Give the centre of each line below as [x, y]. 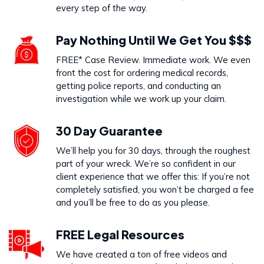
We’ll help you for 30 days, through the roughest [153, 151]
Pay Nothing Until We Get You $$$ [154, 40]
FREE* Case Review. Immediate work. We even [153, 60]
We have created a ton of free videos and [141, 255]
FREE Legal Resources [120, 235]
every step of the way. [102, 8]
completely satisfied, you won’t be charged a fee [155, 190]
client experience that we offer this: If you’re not [153, 177]
